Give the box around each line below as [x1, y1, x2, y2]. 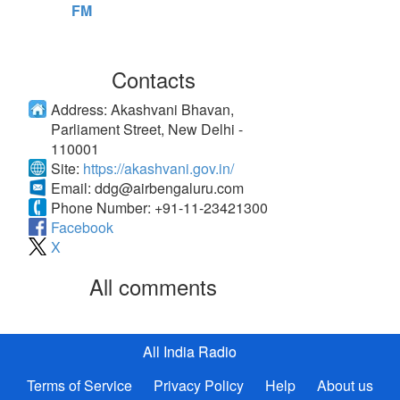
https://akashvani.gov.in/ [83, 158, 234, 179]
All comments [89, 271, 218, 302]
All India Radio [143, 340, 237, 362]
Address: [51, 99, 111, 120]
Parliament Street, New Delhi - [51, 119, 243, 139]
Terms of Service [27, 375, 132, 396]
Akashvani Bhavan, [111, 99, 234, 120]
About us [317, 375, 373, 396]
